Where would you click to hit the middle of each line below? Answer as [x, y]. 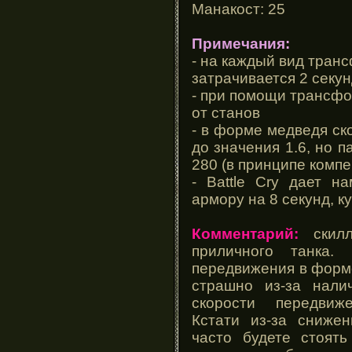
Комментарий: [245, 233]
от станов [226, 112]
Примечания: [241, 43]
